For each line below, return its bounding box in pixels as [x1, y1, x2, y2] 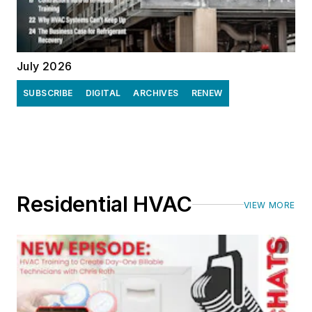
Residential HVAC [17, 192, 193, 217]
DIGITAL [85, 88, 121, 99]
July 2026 [17, 59, 72, 74]
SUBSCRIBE [23, 88, 73, 99]
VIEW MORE [243, 200, 295, 211]
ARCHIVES [133, 88, 179, 99]
